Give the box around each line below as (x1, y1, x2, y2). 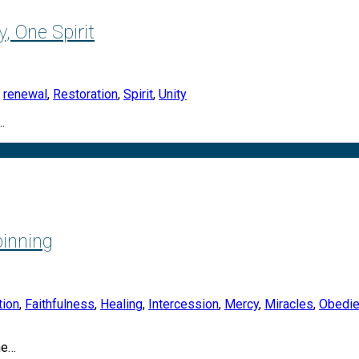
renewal (3, 87, 47, 103)
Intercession (148, 296, 219, 313)
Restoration (53, 87, 118, 103)
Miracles (264, 296, 313, 313)
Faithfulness (25, 296, 95, 313)
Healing (100, 296, 143, 313)
